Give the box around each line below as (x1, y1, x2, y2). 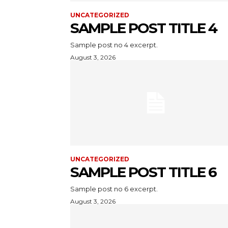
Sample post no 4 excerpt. (70, 40, 158, 49)
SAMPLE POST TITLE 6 (70, 163, 216, 181)
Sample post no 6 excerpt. (70, 184, 158, 193)
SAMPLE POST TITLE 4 (70, 19, 217, 37)
